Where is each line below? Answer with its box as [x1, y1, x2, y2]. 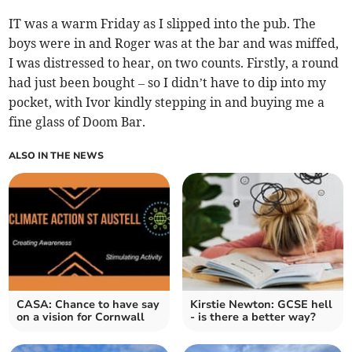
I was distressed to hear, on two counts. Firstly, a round [9, 55, 339, 71]
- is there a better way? [190, 310, 316, 325]
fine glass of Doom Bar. [9, 114, 146, 130]
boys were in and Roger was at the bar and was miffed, [9, 35, 339, 52]
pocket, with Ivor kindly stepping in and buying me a [9, 94, 325, 111]
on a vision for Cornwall [16, 310, 145, 325]
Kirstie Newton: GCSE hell [190, 297, 332, 313]
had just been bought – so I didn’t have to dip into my [9, 75, 327, 91]
